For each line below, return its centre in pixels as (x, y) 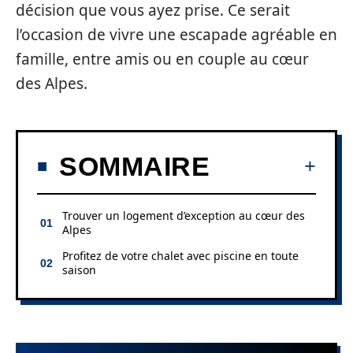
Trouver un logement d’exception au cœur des (184, 215)
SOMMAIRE (134, 166)
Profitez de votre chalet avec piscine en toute (180, 255)
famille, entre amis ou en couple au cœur (162, 59)
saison (79, 269)
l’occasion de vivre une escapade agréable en (176, 35)
